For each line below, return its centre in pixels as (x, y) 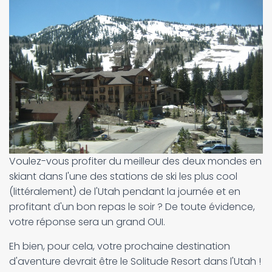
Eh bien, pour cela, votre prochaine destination (120, 246)
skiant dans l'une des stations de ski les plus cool (123, 176)
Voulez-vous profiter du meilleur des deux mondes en (135, 161)
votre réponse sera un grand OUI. (88, 222)
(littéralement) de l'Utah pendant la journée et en (125, 192)
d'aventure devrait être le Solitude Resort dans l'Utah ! (135, 261)
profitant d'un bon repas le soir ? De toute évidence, (132, 207)
